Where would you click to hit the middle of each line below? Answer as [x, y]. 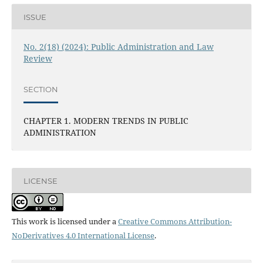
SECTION [41, 89]
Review [38, 59]
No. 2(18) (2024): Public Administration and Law [118, 47]
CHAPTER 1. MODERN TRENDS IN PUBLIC [106, 121]
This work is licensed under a [65, 222]
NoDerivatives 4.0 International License [83, 236]
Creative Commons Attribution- [175, 222]
